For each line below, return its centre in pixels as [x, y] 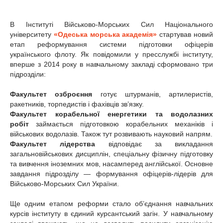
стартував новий [186, 35]
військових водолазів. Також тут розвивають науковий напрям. [111, 134]
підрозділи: [28, 74]
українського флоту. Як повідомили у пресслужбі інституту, [111, 55]
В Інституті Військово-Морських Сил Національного [111, 25]
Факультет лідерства [53, 144]
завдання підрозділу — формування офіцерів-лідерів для [111, 174]
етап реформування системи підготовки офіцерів [111, 45]
